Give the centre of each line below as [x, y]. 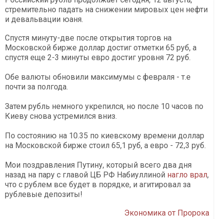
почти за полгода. [36, 87]
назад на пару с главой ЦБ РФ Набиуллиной [86, 175]
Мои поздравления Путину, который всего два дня [98, 165]
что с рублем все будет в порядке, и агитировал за [98, 185]
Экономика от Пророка [167, 213]
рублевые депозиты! [44, 195]
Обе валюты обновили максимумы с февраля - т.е [98, 77]
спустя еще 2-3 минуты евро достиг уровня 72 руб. [98, 58]
